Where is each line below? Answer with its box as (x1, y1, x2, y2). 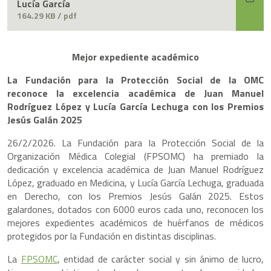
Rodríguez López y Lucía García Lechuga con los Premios (7, 99, 264, 114)
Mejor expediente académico (72, 50, 199, 65)
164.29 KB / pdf (17, 9, 77, 22)
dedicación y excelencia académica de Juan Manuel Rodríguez (7, 162, 264, 177)
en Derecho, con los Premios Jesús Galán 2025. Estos (7, 189, 264, 204)
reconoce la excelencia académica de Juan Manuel (7, 86, 264, 101)
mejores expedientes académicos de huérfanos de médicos (7, 215, 264, 230)
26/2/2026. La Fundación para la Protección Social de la (7, 135, 264, 151)
